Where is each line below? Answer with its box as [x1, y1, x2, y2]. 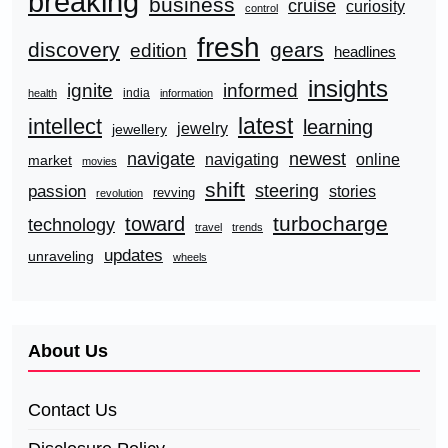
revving [153, 184, 195, 200]
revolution [96, 186, 143, 199]
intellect [28, 113, 102, 139]
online [356, 150, 400, 168]
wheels [173, 250, 207, 263]
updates [104, 244, 163, 265]
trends [232, 220, 263, 233]
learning [303, 115, 373, 138]
